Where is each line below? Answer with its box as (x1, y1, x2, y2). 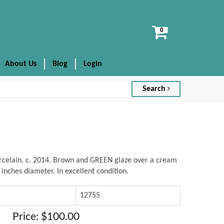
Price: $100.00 (12, 211, 79, 222)
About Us (4, 60, 36, 68)
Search (142, 85, 167, 93)
